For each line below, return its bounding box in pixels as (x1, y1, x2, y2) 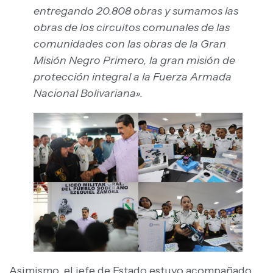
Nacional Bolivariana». (34, 86, 143, 100)
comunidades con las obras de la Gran (34, 37, 226, 51)
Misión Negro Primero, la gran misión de (34, 53, 235, 67)
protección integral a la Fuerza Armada (34, 69, 232, 83)
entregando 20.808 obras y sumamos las (34, 4, 238, 18)
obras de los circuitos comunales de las (34, 20, 230, 34)
